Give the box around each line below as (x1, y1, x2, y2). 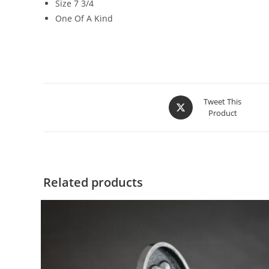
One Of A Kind (55, 12, 113, 24)
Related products (43, 174, 143, 190)
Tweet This (204, 95, 241, 107)
